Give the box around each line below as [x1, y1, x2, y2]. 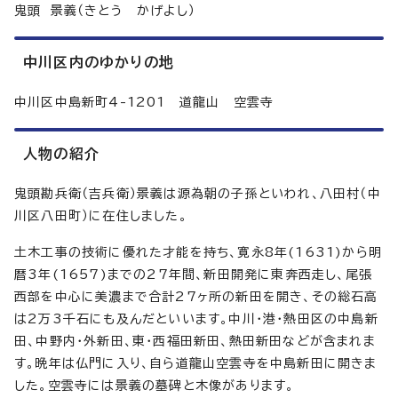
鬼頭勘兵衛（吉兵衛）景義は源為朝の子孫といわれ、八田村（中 [14, 187, 381, 201]
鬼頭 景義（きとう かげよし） [14, 4, 195, 18]
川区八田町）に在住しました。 [14, 210, 187, 223]
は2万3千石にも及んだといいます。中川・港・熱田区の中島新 [14, 313, 378, 326]
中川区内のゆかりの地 [23, 55, 174, 70]
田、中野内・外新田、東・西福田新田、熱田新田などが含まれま [14, 335, 376, 348]
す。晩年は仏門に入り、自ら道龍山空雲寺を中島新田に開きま [14, 357, 378, 370]
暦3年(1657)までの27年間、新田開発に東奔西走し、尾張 [14, 268, 373, 282]
